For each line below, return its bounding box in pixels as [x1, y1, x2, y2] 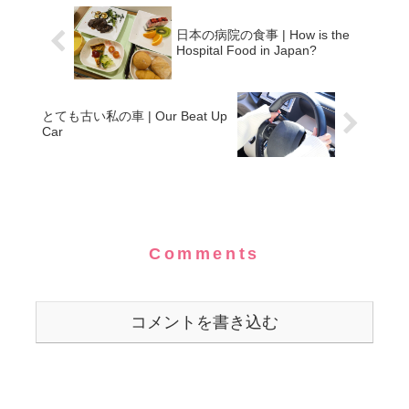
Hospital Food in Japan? [176, 42, 318, 58]
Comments [149, 244, 260, 263]
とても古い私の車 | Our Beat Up [42, 109, 227, 124]
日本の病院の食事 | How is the [176, 26, 351, 42]
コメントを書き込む [131, 312, 278, 331]
